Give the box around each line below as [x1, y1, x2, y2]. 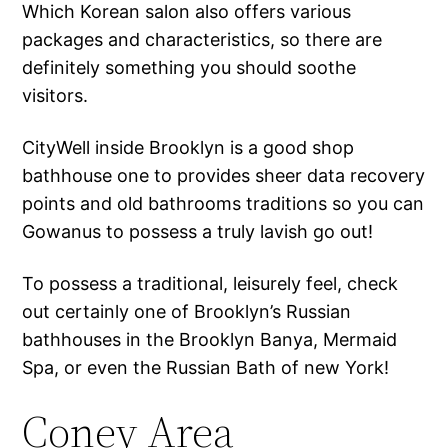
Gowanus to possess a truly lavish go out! [22, 221, 374, 243]
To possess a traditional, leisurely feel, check [22, 273, 399, 295]
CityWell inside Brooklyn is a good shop [22, 137, 355, 159]
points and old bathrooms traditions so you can [22, 193, 425, 215]
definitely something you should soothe [22, 57, 357, 79]
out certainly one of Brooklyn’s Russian [22, 301, 352, 323]
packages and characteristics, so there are [22, 29, 383, 51]
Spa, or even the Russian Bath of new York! [22, 357, 390, 379]
